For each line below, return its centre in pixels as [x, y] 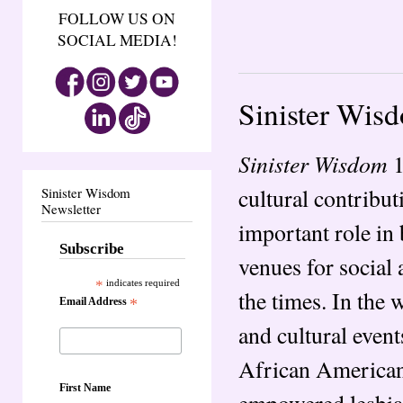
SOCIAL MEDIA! [117, 40]
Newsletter [71, 209]
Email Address [94, 302]
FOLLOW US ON [117, 19]
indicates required [142, 283]
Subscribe [92, 249]
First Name [85, 387]
